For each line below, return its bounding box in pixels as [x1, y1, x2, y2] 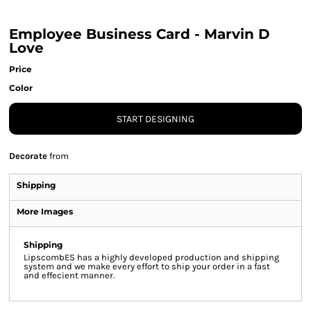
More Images [17, 206, 73, 217]
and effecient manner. [24, 270, 115, 280]
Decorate [9, 151, 47, 161]
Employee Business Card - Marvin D [9, 26, 270, 42]
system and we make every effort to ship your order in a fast [24, 261, 270, 271]
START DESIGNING [117, 113, 194, 126]
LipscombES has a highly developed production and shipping [24, 252, 279, 262]
